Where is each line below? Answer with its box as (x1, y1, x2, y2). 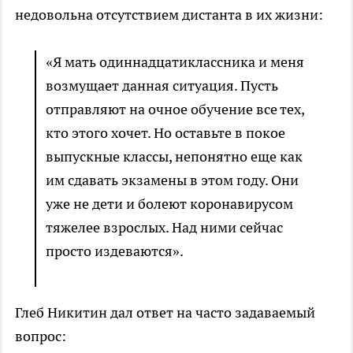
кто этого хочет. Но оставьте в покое (46, 124, 285, 143)
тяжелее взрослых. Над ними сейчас (46, 218, 283, 237)
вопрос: (15, 327, 66, 346)
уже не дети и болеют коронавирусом (46, 195, 293, 214)
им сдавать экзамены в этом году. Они (46, 171, 299, 190)
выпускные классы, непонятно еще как (46, 147, 303, 166)
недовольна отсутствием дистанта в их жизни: (15, 6, 323, 24)
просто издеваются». (46, 242, 184, 261)
